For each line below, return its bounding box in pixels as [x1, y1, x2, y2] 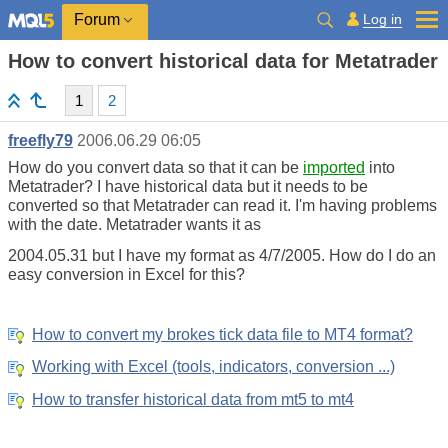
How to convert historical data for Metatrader [8, 50, 438, 72]
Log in [363, 10, 402, 27]
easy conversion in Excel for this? [8, 266, 245, 283]
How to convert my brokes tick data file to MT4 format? [32, 326, 413, 344]
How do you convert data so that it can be [8, 159, 303, 176]
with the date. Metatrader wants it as [8, 216, 261, 233]
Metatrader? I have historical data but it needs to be [8, 178, 368, 195]
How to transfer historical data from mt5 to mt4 [32, 390, 354, 408]
